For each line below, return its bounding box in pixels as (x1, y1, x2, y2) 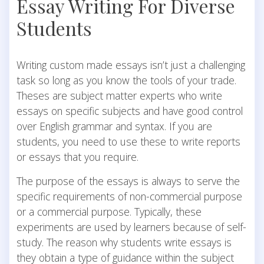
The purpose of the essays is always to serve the (16, 173, 240, 188)
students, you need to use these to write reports (16, 134, 240, 148)
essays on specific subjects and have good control (16, 103, 243, 118)
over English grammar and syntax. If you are (16, 118, 212, 133)
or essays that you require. (16, 149, 138, 164)
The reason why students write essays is (44, 235, 232, 249)
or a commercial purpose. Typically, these (16, 204, 202, 219)
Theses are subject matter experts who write (16, 88, 222, 103)
